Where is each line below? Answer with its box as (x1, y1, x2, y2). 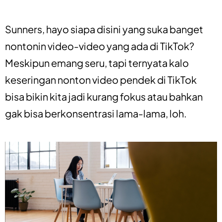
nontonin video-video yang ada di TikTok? (5, 39, 194, 52)
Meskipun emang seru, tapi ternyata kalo (5, 56, 189, 69)
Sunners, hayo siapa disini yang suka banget (5, 22, 203, 35)
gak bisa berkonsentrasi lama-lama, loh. (5, 107, 187, 119)
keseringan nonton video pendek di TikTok (5, 73, 197, 86)
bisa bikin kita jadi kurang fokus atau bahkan (5, 90, 203, 103)
